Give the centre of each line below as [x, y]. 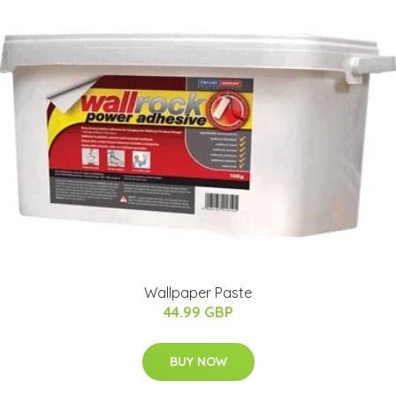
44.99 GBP [198, 312]
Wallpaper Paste [198, 292]
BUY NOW [198, 361]
